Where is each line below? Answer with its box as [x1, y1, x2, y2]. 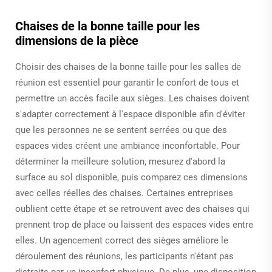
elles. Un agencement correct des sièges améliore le [15, 234, 228, 246]
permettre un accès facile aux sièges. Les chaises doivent [15, 92, 250, 104]
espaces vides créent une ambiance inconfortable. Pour [15, 140, 240, 151]
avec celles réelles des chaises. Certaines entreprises [15, 187, 233, 199]
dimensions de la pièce [15, 33, 138, 48]
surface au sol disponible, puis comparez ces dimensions [15, 171, 248, 183]
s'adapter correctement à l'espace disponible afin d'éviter [15, 108, 245, 120]
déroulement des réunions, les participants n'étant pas [15, 250, 234, 262]
